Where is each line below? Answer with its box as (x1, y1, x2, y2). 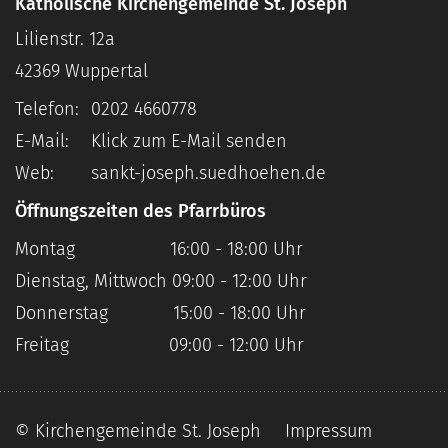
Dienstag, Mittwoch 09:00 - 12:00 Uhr (15, 270, 307, 293)
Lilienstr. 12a (15, 28, 115, 51)
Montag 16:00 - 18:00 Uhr (15, 238, 303, 261)
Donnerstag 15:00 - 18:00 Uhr (15, 302, 306, 325)
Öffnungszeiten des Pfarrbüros (15, 200, 266, 223)
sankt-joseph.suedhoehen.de (91, 162, 326, 185)
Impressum (285, 420, 372, 443)
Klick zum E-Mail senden (91, 130, 287, 153)
